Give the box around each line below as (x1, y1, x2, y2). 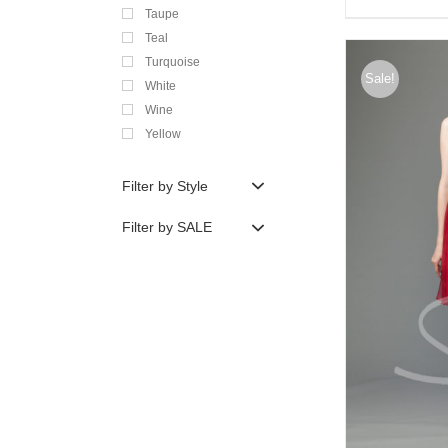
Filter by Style (122, 177, 208, 194)
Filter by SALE (122, 219, 212, 236)
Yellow (145, 126, 181, 140)
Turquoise (145, 54, 200, 68)
